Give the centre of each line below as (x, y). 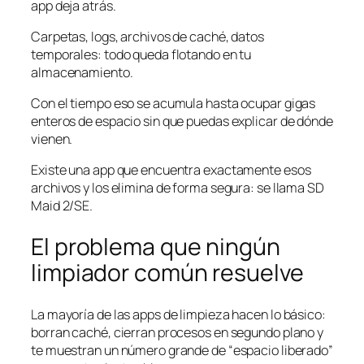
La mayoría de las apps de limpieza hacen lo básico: (178, 314)
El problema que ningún (156, 247)
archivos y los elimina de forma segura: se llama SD (178, 188)
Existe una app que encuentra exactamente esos (171, 170)
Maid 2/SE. (62, 206)
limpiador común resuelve (167, 273)
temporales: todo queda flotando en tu (141, 54)
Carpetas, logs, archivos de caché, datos (147, 36)
